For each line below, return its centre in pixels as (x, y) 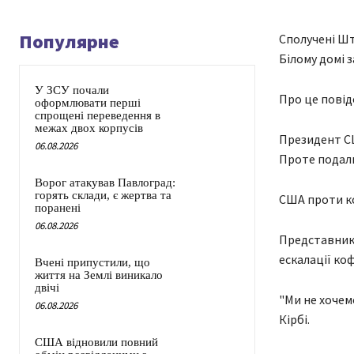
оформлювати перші (88, 103)
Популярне (69, 42)
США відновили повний (96, 343)
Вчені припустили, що (92, 263)
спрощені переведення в (98, 116)
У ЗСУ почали (72, 90)
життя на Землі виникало (99, 275)
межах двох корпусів (89, 128)
